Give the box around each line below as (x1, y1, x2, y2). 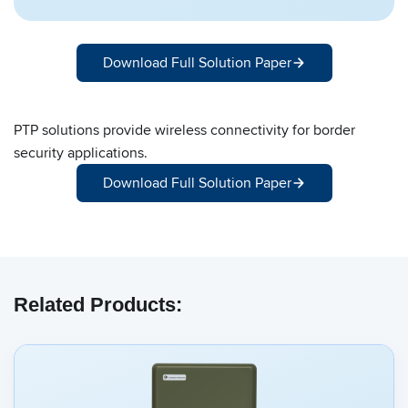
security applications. (14, 142, 148, 164)
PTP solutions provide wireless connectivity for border (14, 119, 355, 141)
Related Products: (14, 293, 182, 317)
